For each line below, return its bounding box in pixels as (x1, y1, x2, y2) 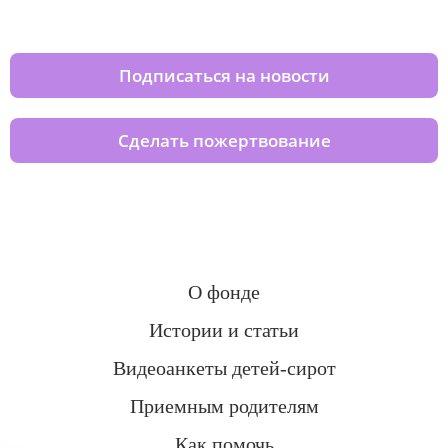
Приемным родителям (129, 395, 319, 417)
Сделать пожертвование (117, 129, 331, 152)
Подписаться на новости (118, 64, 330, 87)
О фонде (188, 281, 260, 303)
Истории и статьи (149, 319, 299, 341)
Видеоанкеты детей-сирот (112, 357, 336, 379)
